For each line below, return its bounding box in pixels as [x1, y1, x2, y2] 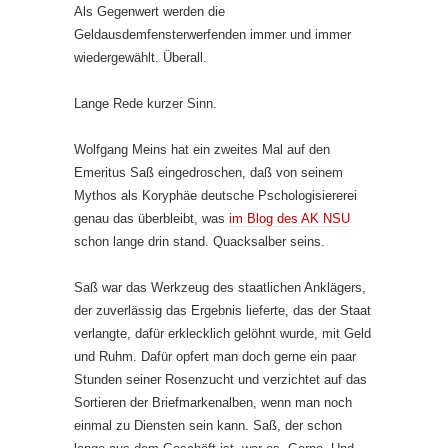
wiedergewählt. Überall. [74, 50, 207, 66]
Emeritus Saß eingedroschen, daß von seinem [74, 165, 343, 181]
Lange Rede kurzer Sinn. [74, 96, 217, 112]
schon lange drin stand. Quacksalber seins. [74, 234, 325, 250]
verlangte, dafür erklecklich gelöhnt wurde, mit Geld [74, 326, 371, 342]
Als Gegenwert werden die [74, 4, 225, 20]
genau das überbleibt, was [74, 211, 229, 227]
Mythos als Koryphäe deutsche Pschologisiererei [74, 188, 357, 204]
